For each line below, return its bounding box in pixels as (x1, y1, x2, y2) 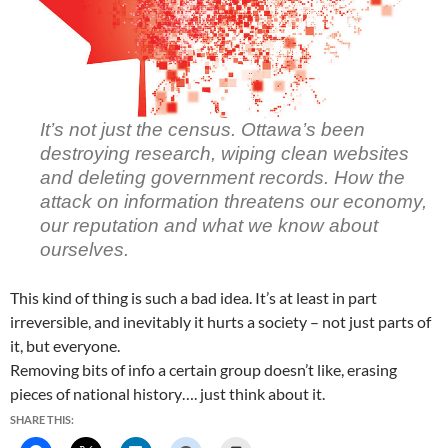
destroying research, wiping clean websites (40, 142, 409, 164)
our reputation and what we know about (40, 214, 378, 236)
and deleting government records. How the (40, 166, 405, 188)
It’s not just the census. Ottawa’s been (40, 118, 365, 140)
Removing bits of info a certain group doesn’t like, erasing (10, 359, 397, 379)
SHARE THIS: (10, 412, 74, 426)
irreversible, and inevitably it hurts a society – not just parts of (10, 311, 431, 331)
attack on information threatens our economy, (40, 190, 427, 212)
